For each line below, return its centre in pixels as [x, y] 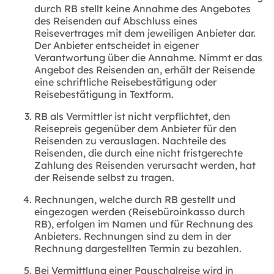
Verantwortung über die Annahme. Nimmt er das [148, 57]
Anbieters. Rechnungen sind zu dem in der [133, 236]
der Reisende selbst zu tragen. [104, 177]
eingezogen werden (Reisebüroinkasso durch [140, 211]
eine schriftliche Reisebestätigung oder [125, 82]
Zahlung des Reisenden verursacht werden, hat [145, 165]
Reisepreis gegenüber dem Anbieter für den [135, 128]
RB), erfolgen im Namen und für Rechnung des [144, 224]
